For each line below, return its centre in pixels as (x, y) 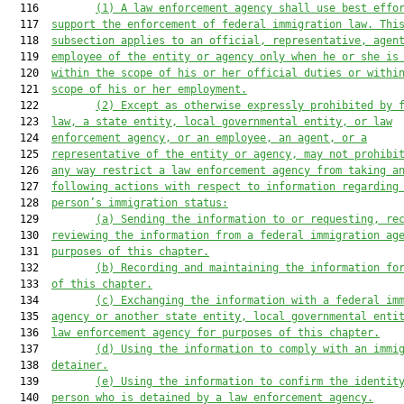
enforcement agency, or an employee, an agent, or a (209, 138)
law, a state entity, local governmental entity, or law (222, 122)
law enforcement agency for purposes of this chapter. (216, 333)
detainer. (80, 365)
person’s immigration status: (140, 203)
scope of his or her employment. (149, 89)
